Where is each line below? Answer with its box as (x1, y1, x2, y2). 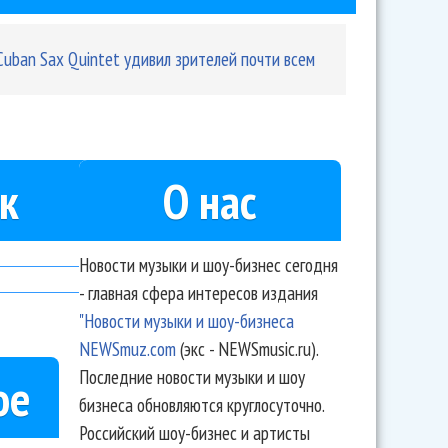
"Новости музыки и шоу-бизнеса (78, 308, 294, 333)
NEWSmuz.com (78, 336, 176, 361)
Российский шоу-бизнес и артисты (78, 420, 310, 445)
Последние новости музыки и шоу (78, 364, 305, 389)
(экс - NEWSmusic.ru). (175, 336, 318, 361)
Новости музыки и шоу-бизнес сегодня (78, 252, 338, 277)
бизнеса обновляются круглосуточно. (78, 392, 324, 417)
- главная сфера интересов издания (78, 280, 318, 305)
